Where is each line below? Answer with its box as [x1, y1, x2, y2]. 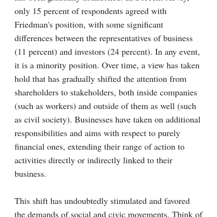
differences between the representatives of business [15, 31, 193, 44]
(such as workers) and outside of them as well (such [15, 99, 196, 111]
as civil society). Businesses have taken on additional [15, 113, 201, 125]
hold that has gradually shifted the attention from [15, 72, 186, 84]
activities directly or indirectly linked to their [15, 154, 172, 166]
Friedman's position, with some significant [15, 18, 163, 30]
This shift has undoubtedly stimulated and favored [15, 194, 190, 206]
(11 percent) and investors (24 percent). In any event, [15, 45, 200, 57]
